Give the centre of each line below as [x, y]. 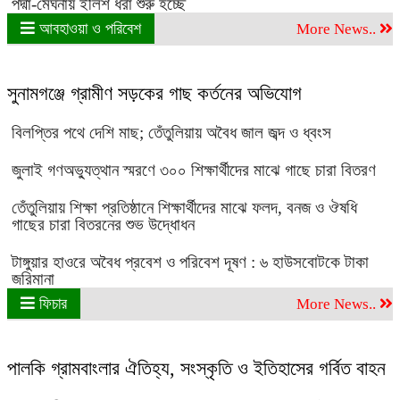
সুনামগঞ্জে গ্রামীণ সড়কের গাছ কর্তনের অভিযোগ [154, 93]
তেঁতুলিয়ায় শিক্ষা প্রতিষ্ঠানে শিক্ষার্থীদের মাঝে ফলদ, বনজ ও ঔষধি [184, 208]
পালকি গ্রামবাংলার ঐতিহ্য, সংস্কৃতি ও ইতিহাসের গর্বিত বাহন [196, 368]
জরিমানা [33, 279]
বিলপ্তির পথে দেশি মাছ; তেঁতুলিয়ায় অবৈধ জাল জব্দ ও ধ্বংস [171, 133]
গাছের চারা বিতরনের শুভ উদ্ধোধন [105, 225]
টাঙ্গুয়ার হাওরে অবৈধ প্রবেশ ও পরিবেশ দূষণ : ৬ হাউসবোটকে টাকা [190, 262]
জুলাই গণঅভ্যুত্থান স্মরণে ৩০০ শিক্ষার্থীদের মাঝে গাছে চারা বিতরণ [194, 170]
